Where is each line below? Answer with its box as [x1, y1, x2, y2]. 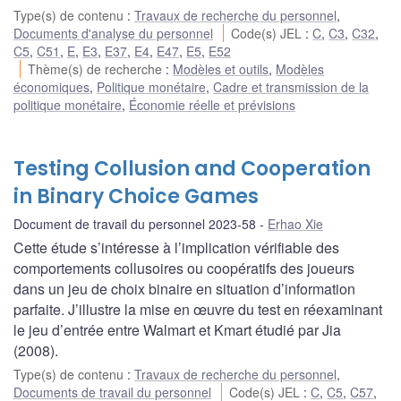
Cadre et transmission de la [213, 78, 369, 97]
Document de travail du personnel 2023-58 [13, 215, 256, 234]
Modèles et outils [173, 60, 269, 79]
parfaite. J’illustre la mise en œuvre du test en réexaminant [13, 299, 382, 320]
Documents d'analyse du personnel [13, 24, 213, 43]
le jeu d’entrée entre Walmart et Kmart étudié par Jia [13, 320, 341, 341]
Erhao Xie [268, 215, 323, 234]
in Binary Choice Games [13, 183, 259, 211]
